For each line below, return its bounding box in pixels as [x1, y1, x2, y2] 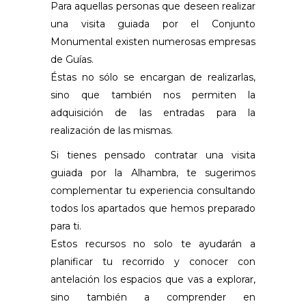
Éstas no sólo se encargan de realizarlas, [51, 70, 255, 83]
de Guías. [51, 53, 94, 66]
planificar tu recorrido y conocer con [51, 255, 255, 268]
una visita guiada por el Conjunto [51, 17, 255, 30]
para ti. [51, 219, 81, 232]
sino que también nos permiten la [51, 88, 255, 101]
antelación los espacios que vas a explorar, [51, 273, 255, 286]
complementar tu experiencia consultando [51, 184, 255, 197]
